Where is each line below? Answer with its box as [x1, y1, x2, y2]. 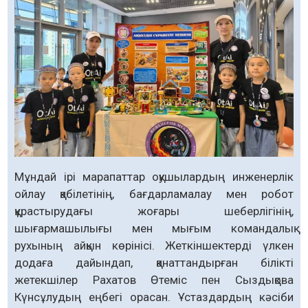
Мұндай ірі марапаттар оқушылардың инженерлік [14, 169, 294, 184]
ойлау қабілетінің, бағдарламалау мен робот [14, 186, 294, 201]
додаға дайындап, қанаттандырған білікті [14, 255, 294, 269]
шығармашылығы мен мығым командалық [14, 221, 294, 235]
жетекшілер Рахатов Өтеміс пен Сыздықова [14, 272, 294, 287]
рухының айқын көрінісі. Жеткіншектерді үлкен [14, 238, 294, 252]
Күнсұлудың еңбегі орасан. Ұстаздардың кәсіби [14, 289, 294, 304]
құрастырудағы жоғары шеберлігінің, [14, 203, 294, 218]
